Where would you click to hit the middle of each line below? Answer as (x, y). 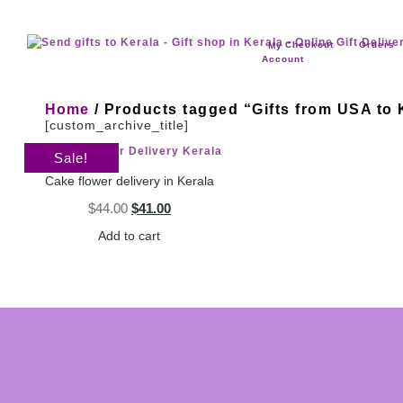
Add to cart (130, 236)
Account (282, 59)
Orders (376, 45)
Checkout (310, 45)
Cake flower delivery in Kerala (129, 180)
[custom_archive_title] (117, 125)
